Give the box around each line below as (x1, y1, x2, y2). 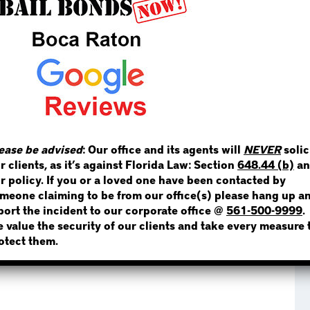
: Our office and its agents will (82, 141, 244, 156)
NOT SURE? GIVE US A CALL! (69, 149, 241, 164)
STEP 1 (135, 28, 175, 39)
